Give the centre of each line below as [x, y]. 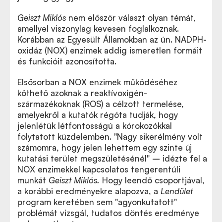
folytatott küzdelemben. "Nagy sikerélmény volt [110, 136]
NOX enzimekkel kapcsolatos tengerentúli [99, 169]
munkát [33, 180]
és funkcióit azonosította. [67, 61]
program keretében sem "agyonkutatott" [97, 202]
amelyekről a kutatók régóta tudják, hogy [98, 114]
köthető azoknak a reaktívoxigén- [82, 93]
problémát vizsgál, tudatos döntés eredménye [108, 213]
